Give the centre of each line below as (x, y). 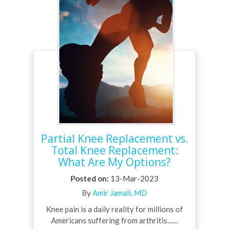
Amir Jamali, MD (120, 193)
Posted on (89, 179)
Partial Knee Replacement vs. (114, 139)
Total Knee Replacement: (114, 151)
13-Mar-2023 (134, 179)
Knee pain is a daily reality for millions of (114, 209)
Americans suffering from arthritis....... (114, 221)
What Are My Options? (114, 162)
